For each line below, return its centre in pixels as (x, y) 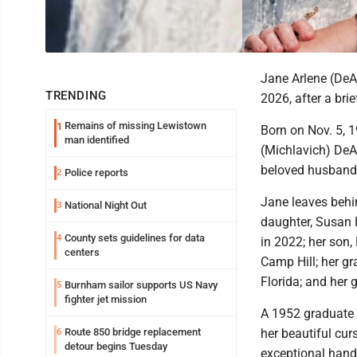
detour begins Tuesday (116, 346)
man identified (97, 140)
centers (82, 252)
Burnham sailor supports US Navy (141, 285)
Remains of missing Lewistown (135, 126)
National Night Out (106, 205)
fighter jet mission (106, 299)
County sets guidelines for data (135, 238)
